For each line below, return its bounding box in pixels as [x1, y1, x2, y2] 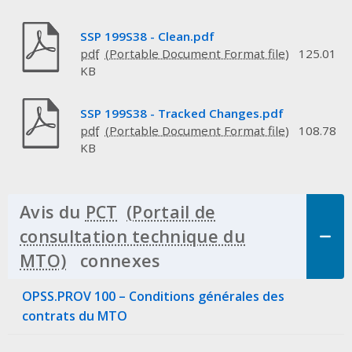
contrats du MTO [22, 306, 127, 324]
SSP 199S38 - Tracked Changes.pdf [79, 104, 284, 121]
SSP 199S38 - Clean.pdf [79, 28, 214, 45]
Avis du [20, 200, 86, 224]
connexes [75, 249, 160, 273]
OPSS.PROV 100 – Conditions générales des [22, 287, 284, 305]
